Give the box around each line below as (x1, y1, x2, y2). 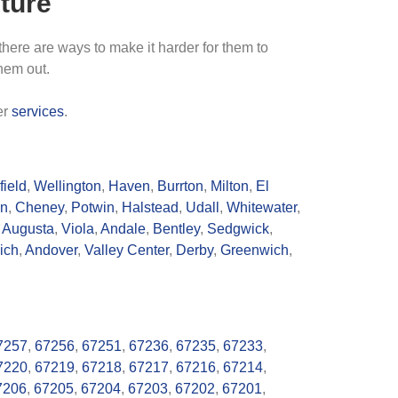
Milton (211, 179, 249, 194)
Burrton (157, 179, 203, 194)
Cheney (15, 200, 64, 215)
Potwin (71, 200, 115, 215)
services (12, 104, 64, 119)
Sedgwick (207, 221, 269, 236)
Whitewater (227, 200, 297, 215)
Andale (100, 221, 146, 236)
